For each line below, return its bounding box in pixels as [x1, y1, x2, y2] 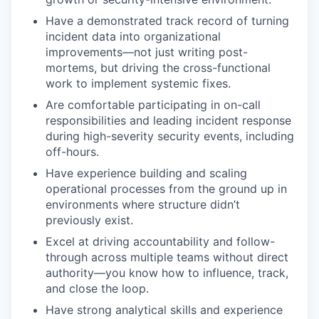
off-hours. [46, 145, 99, 159]
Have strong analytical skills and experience [46, 303, 283, 318]
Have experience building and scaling [46, 166, 247, 181]
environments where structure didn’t [46, 197, 240, 212]
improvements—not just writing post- [46, 45, 248, 60]
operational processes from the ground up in [46, 182, 287, 197]
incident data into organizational [46, 29, 221, 44]
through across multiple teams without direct [46, 250, 288, 265]
